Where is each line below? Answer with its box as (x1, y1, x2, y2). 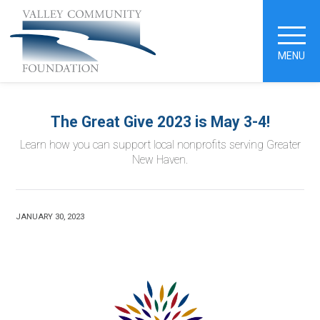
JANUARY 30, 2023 (16, 211, 85, 221)
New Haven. (132, 154, 188, 167)
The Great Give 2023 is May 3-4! (50, 112, 270, 131)
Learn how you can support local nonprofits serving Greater (19, 139, 301, 152)
